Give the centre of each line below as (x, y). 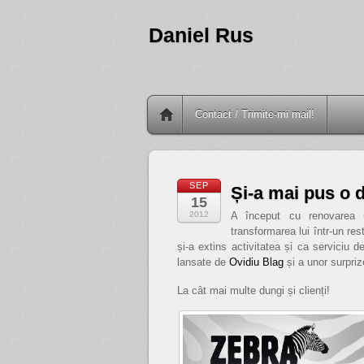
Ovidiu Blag (256, 262)
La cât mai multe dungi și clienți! (253, 290)
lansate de (203, 262)
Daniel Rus (201, 35)
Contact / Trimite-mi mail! (255, 114)
